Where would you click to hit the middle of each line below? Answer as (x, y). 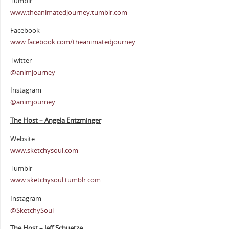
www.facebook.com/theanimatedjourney (73, 42)
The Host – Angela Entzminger (55, 120)
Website (22, 139)
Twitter (21, 60)
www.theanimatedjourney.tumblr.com (68, 12)
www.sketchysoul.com (44, 150)
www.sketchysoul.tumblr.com (55, 180)
